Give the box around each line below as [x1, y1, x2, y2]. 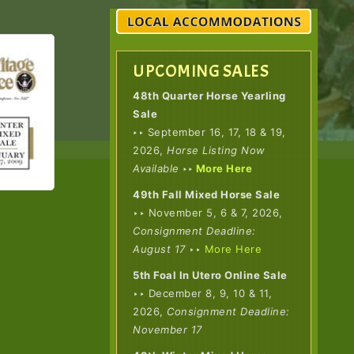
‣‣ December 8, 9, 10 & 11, [133, 286, 273, 299]
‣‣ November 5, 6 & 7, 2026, [133, 205, 283, 219]
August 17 [133, 242, 186, 255]
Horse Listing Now [163, 143, 265, 156]
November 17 [133, 322, 202, 336]
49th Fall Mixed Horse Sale [133, 187, 281, 201]
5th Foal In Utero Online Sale [133, 268, 288, 281]
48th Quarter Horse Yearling [133, 88, 286, 102]
